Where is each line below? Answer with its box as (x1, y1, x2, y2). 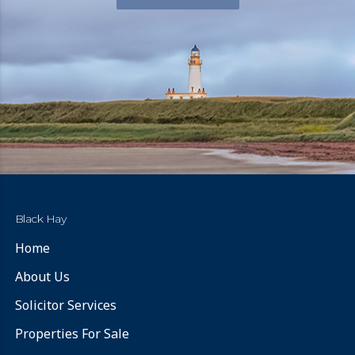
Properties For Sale (14, 324, 129, 342)
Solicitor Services (14, 296, 116, 314)
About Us (14, 267, 70, 285)
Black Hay (14, 211, 67, 226)
